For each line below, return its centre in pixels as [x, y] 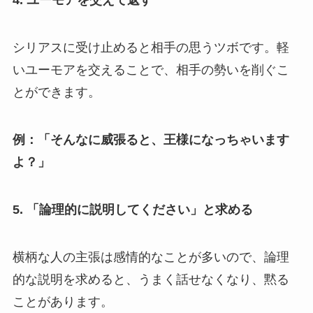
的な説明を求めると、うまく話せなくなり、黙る [151, 279]
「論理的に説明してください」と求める [139, 209]
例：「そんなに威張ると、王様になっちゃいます [151, 139]
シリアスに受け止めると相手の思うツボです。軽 [151, 48]
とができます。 [56, 93]
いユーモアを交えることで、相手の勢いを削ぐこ [151, 70]
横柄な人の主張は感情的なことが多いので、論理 [151, 257]
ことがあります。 [63, 301]
